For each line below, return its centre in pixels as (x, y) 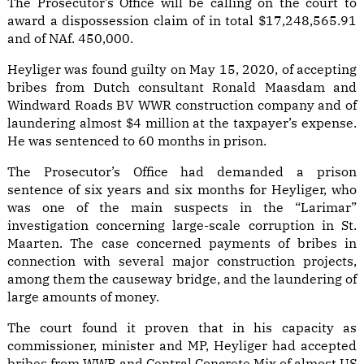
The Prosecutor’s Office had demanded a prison (182, 171)
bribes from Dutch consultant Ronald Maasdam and (182, 87)
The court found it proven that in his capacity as (182, 327)
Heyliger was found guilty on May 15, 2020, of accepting (182, 69)
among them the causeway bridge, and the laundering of (182, 279)
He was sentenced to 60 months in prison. (137, 141)
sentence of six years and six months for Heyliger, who (182, 189)
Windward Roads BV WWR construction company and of (182, 105)
